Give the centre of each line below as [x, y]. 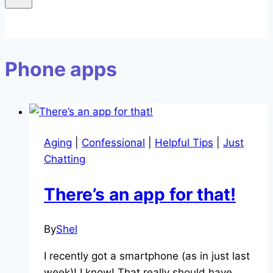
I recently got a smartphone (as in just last [147, 256]
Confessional [113, 142]
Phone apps [61, 69]
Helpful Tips [184, 142]
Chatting [65, 159]
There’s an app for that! [140, 194]
